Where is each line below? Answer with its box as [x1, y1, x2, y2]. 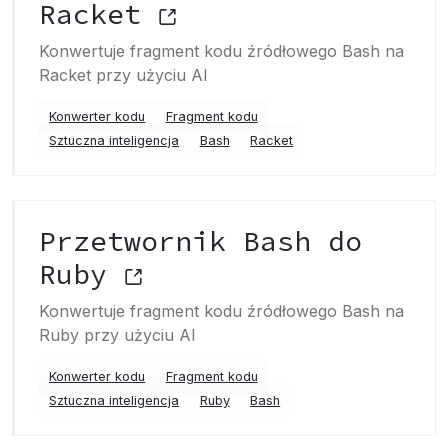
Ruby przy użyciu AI [39, 325, 196, 345]
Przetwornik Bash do [39, 223, 362, 259]
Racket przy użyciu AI [39, 65, 208, 85]
